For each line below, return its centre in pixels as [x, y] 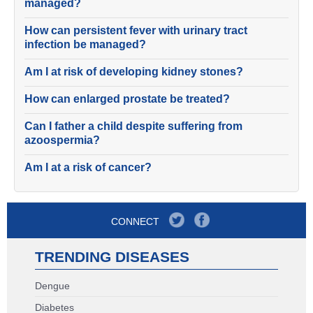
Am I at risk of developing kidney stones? [134, 72]
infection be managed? [85, 44]
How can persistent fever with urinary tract [136, 30]
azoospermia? [62, 140]
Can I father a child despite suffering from [133, 126]
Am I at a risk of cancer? [88, 167]
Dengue [52, 286]
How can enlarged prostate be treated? [127, 99]
